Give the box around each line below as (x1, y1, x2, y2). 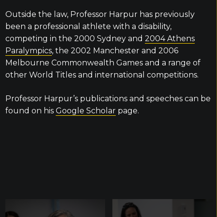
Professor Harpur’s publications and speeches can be (5, 94, 211, 103)
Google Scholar (55, 106, 116, 115)
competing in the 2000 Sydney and (5, 34, 145, 43)
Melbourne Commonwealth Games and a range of (5, 58, 201, 67)
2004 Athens (144, 34, 195, 43)
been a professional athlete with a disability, (5, 22, 171, 31)
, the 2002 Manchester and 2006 (51, 46, 178, 55)
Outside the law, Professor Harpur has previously (5, 10, 195, 19)
